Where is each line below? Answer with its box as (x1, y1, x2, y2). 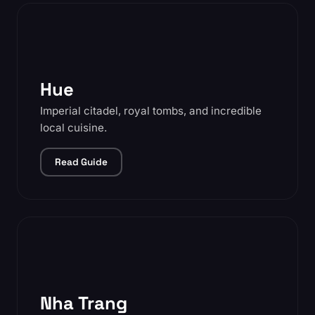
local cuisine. (40, 121, 107, 134)
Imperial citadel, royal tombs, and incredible (40, 104, 262, 117)
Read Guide (55, 156, 108, 168)
